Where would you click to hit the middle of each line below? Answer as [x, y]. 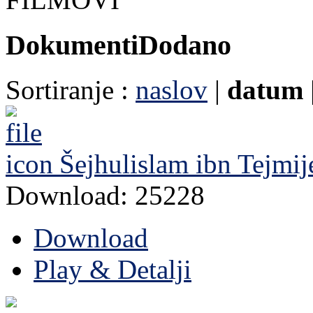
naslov [172, 90]
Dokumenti [72, 45]
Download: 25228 [105, 196]
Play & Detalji [112, 270]
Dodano [185, 45]
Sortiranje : [71, 90]
